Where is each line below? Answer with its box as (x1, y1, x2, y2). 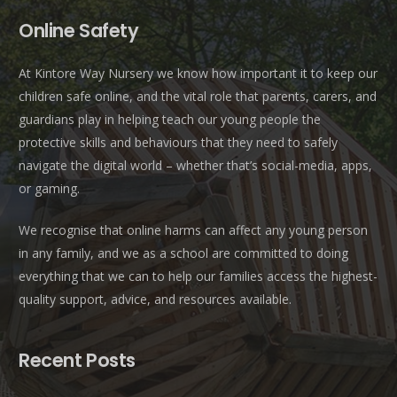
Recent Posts (19, 347, 136, 374)
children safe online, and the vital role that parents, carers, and (19, 88, 377, 105)
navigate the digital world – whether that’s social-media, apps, (19, 157, 372, 175)
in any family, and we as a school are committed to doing (19, 245, 348, 262)
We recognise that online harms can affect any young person (19, 222, 368, 239)
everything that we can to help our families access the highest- (19, 268, 378, 285)
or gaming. (19, 180, 80, 198)
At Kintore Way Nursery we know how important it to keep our (19, 65, 378, 82)
